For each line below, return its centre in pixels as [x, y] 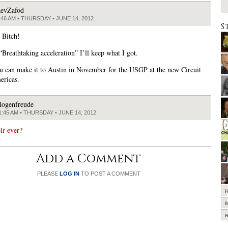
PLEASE [48, 174]
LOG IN [69, 174]
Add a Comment [89, 159]
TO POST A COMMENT [110, 174]
